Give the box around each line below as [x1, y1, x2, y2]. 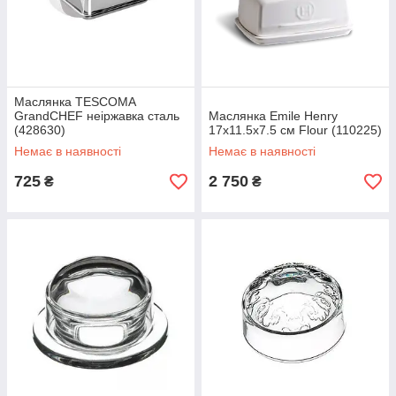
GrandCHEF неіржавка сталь [14, 109, 179, 123]
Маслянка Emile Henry [209, 109, 338, 123]
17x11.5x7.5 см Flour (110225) [209, 123, 382, 137]
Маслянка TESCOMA [14, 95, 135, 109]
